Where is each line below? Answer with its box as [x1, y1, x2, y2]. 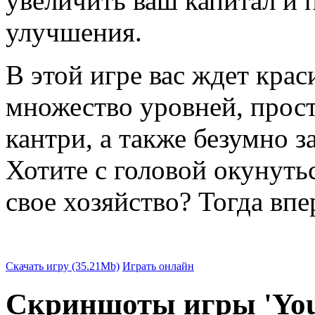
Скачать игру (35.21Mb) [6, 260, 120, 273]
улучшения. [6, 17, 142, 48]
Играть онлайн [122, 260, 194, 273]
